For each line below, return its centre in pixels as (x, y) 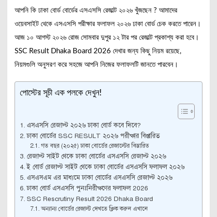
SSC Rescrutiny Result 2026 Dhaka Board (90, 199)
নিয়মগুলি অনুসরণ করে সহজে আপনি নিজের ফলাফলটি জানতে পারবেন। (96, 65)
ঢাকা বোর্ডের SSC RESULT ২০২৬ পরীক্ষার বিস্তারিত (93, 136)
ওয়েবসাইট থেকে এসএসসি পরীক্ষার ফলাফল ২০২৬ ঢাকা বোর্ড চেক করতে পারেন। (108, 24)
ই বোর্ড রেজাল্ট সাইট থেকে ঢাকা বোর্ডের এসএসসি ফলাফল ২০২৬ (105, 167)
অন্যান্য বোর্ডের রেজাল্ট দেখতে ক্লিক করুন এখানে (94, 209)
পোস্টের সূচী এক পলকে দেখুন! (61, 93)
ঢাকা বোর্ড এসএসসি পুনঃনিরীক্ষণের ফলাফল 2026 (87, 188)
